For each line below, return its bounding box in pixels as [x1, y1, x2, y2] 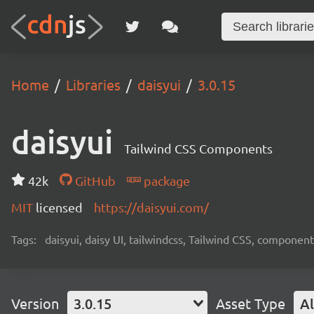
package [140, 173, 190, 188]
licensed [36, 200, 83, 214]
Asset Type [216, 294, 285, 312]
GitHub [71, 173, 116, 188]
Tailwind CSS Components [124, 141, 273, 156]
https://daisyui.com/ [94, 200, 209, 214]
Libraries [66, 76, 121, 93]
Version [11, 294, 59, 312]
